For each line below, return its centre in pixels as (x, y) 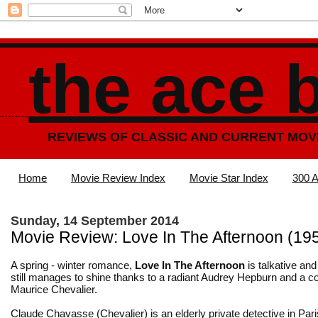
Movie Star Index (229, 178)
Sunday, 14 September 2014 (95, 220)
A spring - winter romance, (73, 265)
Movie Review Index (118, 178)
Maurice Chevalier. (54, 289)
